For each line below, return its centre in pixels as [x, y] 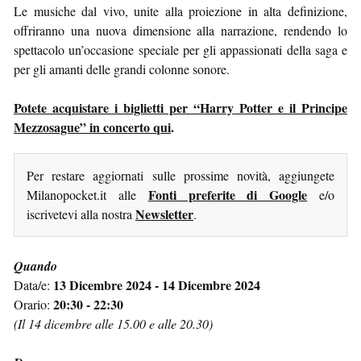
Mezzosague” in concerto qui [92, 127]
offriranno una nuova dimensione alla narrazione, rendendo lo [180, 30]
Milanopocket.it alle [87, 194]
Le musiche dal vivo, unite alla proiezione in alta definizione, [180, 10]
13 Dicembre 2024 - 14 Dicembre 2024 [157, 284]
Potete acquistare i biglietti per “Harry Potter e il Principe [180, 107]
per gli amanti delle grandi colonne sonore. [122, 68]
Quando [35, 266]
